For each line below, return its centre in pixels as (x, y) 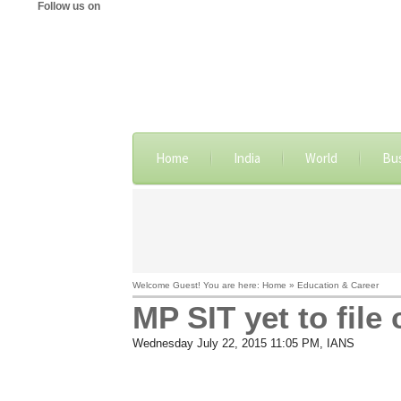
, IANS (337, 343)
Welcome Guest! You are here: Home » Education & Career (255, 285)
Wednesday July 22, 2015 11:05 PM (226, 343)
